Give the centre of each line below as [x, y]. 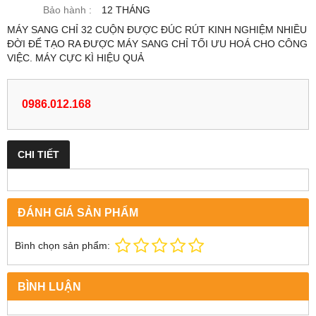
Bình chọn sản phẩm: [62, 245]
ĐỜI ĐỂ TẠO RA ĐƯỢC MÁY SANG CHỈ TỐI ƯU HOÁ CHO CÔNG [157, 43]
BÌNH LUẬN [49, 286]
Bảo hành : [67, 10]
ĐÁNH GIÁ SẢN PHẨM [78, 212]
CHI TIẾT [38, 154]
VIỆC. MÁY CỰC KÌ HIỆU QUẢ [77, 57]
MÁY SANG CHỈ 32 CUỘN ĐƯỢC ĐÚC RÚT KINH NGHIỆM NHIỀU [157, 29]
